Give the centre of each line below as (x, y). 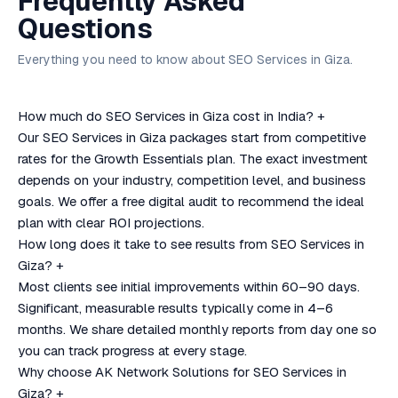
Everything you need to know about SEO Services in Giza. (185, 60)
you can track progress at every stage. (132, 350)
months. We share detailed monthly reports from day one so (197, 329)
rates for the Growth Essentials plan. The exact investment (193, 159)
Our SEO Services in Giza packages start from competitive (192, 137)
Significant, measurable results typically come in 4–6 (175, 308)
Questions (85, 29)
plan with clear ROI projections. (111, 223)
